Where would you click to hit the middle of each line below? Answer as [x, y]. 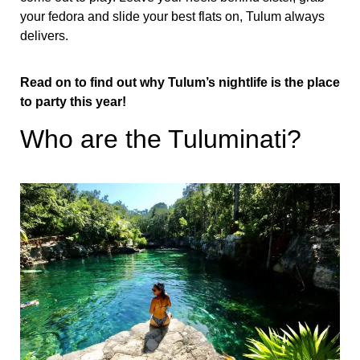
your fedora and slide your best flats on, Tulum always [172, 16]
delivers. [44, 35]
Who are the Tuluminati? [161, 139]
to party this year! [73, 102]
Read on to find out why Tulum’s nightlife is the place [180, 83]
